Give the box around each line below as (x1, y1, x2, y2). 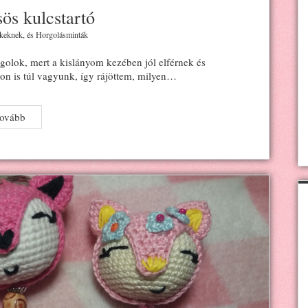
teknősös (25, 122, 63, 137)
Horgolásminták (36, 28, 88, 40)
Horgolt (25, 109, 58, 123)
